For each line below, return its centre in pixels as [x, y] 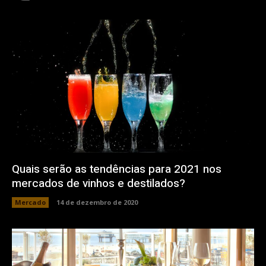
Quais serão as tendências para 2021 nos [117, 170]
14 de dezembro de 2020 [97, 202]
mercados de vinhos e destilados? [99, 184]
